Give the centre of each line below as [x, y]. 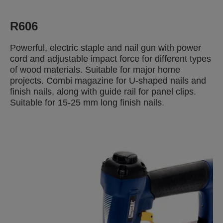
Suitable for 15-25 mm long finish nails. [87, 103]
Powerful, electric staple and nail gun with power [106, 48]
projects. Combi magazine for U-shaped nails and [108, 81]
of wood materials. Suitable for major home [95, 70]
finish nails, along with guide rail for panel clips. [103, 92]
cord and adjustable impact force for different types [111, 59]
